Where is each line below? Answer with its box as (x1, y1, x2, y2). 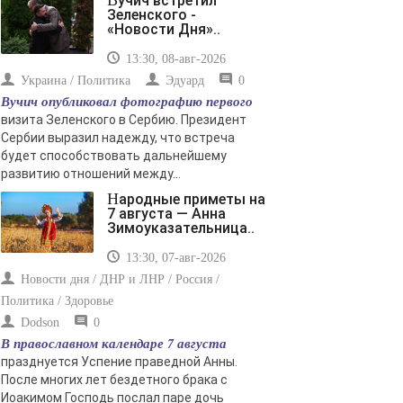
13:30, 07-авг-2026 (122, 251, 226, 265)
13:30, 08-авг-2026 (122, 52, 226, 67)
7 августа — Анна (107, 205, 226, 223)
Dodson (17, 316, 59, 330)
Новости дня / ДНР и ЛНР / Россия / (17, 273, 219, 287)
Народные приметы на (107, 190, 119, 209)
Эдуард (162, 74, 204, 88)
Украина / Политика (17, 74, 130, 88)
